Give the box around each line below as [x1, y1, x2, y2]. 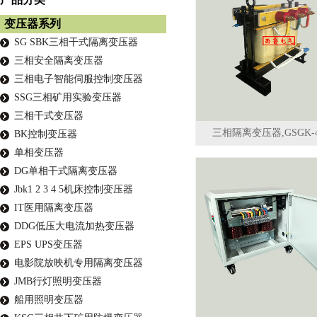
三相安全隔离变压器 [14, 55, 103, 66]
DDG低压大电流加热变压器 [14, 221, 134, 231]
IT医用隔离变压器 [14, 202, 93, 213]
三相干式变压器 [14, 110, 83, 121]
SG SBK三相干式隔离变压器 [14, 37, 138, 47]
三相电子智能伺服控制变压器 [14, 74, 143, 84]
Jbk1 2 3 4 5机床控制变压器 [14, 184, 133, 195]
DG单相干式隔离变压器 [14, 166, 117, 176]
